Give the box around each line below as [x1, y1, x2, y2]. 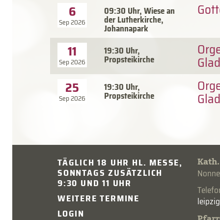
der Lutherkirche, [104, 13, 164, 26]
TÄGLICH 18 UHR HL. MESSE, [57, 155, 183, 169]
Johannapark [104, 22, 148, 35]
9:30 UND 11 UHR [57, 176, 132, 190]
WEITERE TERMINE [57, 191, 139, 205]
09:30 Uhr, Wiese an [104, 4, 175, 17]
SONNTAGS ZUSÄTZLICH [57, 165, 163, 180]
